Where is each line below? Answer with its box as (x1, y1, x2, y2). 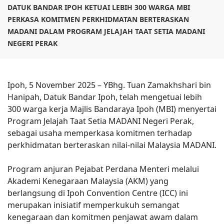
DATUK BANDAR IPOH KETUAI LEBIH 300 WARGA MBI (7, 2, 190, 12)
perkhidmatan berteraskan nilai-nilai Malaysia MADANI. (7, 139, 216, 150)
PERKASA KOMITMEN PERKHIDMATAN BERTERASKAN (7, 14, 189, 24)
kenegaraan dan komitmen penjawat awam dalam (7, 211, 198, 222)
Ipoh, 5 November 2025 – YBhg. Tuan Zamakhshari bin (7, 79, 211, 90)
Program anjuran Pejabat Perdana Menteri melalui (7, 163, 199, 174)
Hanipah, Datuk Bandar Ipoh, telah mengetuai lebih (7, 91, 202, 102)
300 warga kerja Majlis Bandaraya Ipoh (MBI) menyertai (7, 103, 216, 114)
